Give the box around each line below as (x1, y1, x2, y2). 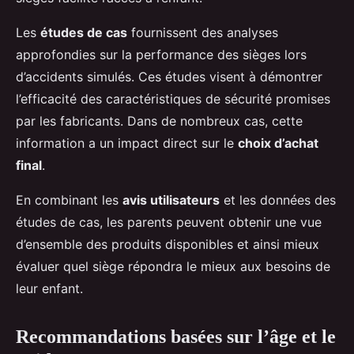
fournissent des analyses (127, 24, 278, 40)
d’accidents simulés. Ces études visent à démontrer (16, 68, 322, 85)
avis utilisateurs (122, 191, 220, 208)
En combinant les (16, 191, 122, 208)
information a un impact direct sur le (16, 134, 238, 151)
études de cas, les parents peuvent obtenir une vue (16, 213, 322, 230)
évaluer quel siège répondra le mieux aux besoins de (16, 258, 330, 274)
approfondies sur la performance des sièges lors (16, 46, 307, 62)
